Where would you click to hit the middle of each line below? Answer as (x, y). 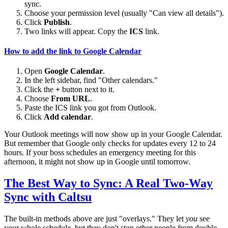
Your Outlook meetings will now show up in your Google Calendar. (113, 134)
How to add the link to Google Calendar (73, 51)
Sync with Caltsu (48, 197)
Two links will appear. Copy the (77, 31)
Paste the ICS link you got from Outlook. (90, 108)
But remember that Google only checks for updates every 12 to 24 (110, 144)
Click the (40, 90)
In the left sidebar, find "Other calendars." (91, 80)
